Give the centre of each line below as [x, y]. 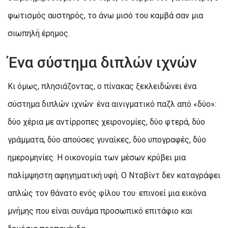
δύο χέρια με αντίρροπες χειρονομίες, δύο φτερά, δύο [106, 122]
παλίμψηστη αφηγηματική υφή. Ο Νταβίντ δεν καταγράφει [114, 175]
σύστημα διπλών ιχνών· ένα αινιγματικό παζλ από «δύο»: [112, 104]
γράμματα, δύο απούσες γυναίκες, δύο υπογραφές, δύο [107, 139]
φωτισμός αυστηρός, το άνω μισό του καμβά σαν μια [105, 15]
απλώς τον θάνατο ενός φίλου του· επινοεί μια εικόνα [107, 193]
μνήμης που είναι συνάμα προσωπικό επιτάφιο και [100, 211]
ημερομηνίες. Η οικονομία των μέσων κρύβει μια [97, 157]
